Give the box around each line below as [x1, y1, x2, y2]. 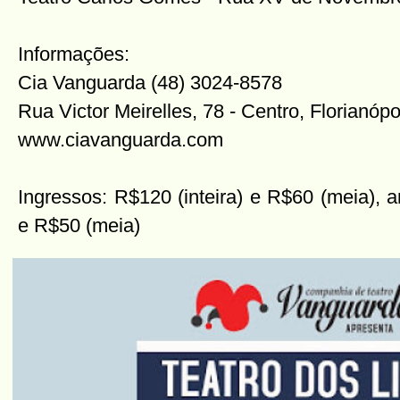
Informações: [18, 43, 129, 65]
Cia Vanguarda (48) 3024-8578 [18, 71, 282, 94]
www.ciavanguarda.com [18, 129, 223, 151]
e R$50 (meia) [18, 214, 140, 237]
